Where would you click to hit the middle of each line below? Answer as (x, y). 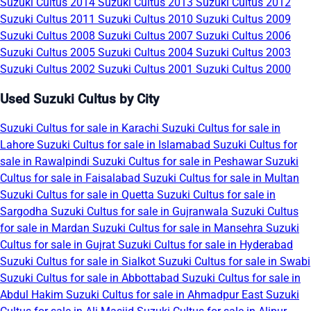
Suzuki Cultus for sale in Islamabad (125, 145)
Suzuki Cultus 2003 (243, 52)
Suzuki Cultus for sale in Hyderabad (205, 245)
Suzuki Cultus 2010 (147, 19)
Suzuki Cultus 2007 (147, 35)
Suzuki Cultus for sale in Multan (221, 178)
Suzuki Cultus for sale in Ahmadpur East (166, 295)
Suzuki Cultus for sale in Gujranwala (141, 212)
